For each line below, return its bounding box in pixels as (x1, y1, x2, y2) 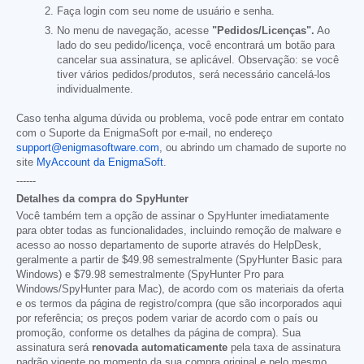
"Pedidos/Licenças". (212, 24, 314, 37)
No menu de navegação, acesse (57, 24, 212, 37)
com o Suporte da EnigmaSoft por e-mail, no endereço (16, 127, 272, 139)
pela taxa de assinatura (227, 341, 340, 353)
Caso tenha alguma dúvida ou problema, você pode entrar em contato (16, 112, 344, 124)
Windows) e (16, 268, 74, 280)
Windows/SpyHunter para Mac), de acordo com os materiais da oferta (16, 283, 344, 295)
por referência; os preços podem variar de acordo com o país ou (16, 312, 318, 324)
